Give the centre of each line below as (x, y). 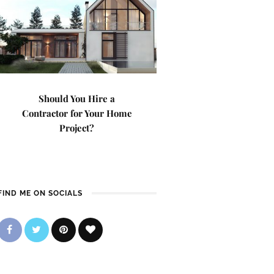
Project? (77, 128)
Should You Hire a (77, 98)
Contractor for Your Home (77, 113)
